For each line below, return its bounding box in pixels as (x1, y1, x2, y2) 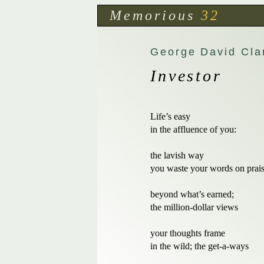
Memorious (110, 8, 195, 23)
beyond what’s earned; (150, 189, 234, 199)
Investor (150, 67, 222, 85)
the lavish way (150, 150, 204, 160)
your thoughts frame (150, 228, 227, 238)
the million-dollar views (150, 202, 238, 212)
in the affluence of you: (150, 124, 236, 134)
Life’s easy (150, 111, 193, 121)
